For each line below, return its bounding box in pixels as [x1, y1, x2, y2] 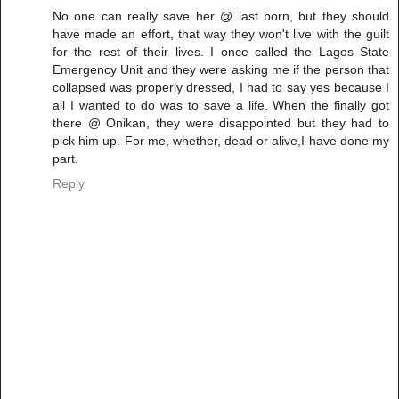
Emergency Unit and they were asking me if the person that [53, 61, 389, 77]
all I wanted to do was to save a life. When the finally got [53, 97, 389, 112]
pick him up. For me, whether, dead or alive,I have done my [53, 133, 389, 148]
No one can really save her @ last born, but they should [53, 8, 389, 23]
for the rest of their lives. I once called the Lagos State [53, 44, 389, 59]
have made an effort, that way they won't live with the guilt [53, 26, 389, 41]
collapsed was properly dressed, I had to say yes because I [53, 79, 389, 94]
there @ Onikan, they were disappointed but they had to [53, 115, 389, 130]
